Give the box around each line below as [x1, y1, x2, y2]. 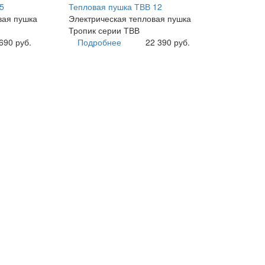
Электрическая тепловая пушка [68, 12, 191, 25]
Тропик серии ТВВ [68, 24, 140, 37]
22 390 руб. [145, 36, 190, 49]
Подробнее [77, 36, 121, 49]
